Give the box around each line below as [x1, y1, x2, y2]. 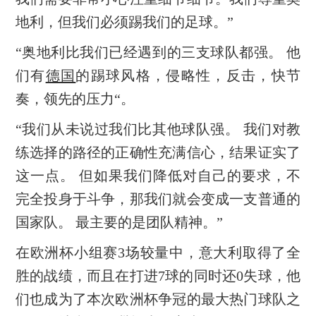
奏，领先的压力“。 [15, 91, 135, 107]
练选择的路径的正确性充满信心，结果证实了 [15, 145, 301, 161]
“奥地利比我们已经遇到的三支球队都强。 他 [15, 44, 301, 61]
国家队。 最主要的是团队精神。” [15, 214, 223, 231]
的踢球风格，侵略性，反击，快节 [75, 68, 301, 84]
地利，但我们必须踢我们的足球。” [15, 14, 233, 30]
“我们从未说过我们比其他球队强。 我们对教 [15, 121, 301, 138]
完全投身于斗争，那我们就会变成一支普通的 [15, 191, 301, 207]
